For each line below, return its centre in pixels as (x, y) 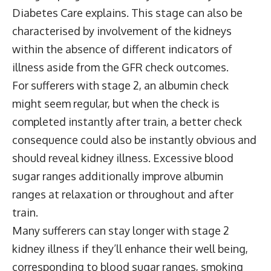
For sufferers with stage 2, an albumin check (120, 85)
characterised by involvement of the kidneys (122, 31)
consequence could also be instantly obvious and (134, 139)
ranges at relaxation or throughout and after (123, 194)
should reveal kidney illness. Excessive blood (123, 158)
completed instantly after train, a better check (127, 121)
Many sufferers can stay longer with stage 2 (121, 230)
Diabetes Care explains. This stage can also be (127, 12)
